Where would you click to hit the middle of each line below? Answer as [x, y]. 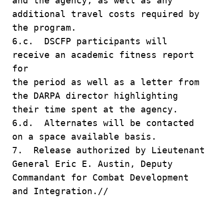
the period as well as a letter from [106, 82]
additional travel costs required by [106, 14]
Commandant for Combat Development [100, 177]
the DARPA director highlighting [95, 96]
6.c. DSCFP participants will [90, 41]
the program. [44, 27]
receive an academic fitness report [103, 55]
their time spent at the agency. [95, 109]
